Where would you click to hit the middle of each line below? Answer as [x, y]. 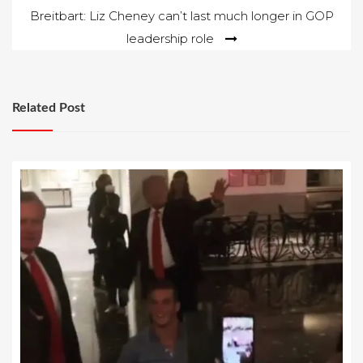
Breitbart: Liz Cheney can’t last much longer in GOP [181, 15]
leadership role [170, 38]
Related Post [49, 107]
